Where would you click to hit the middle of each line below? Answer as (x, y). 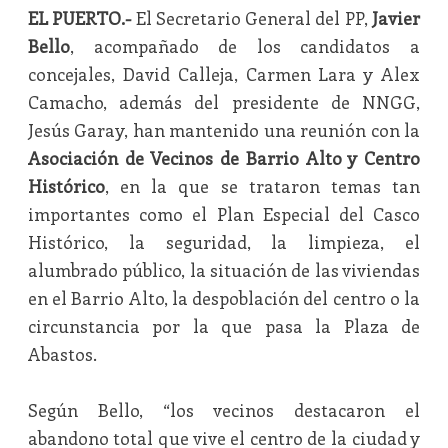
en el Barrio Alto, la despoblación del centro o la (224, 298)
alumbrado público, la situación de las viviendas (224, 270)
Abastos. (62, 354)
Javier (396, 18)
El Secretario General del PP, (252, 18)
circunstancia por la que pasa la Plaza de (224, 326)
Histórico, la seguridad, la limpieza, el (224, 242)
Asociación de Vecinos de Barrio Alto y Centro (224, 158)
